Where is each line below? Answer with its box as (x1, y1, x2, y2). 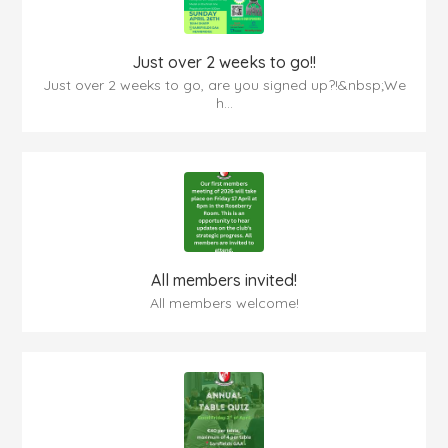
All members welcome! (149, 294, 299, 313)
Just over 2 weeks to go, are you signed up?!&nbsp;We (42, 76, 406, 95)
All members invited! (151, 270, 297, 291)
